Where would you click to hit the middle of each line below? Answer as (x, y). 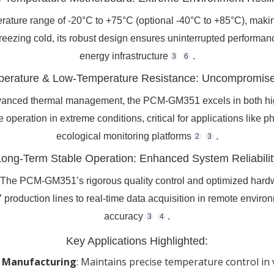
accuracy (124, 217)
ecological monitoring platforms (124, 136)
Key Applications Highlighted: (137, 241)
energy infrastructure (124, 56)
